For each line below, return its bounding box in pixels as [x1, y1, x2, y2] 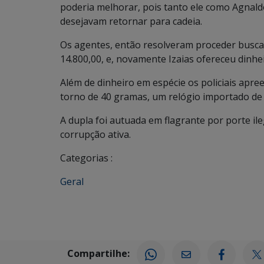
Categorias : [60, 151, 113, 164]
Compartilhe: [67, 247, 130, 260]
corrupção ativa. [60, 128, 131, 141]
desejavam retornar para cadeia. [60, 15, 202, 28]
